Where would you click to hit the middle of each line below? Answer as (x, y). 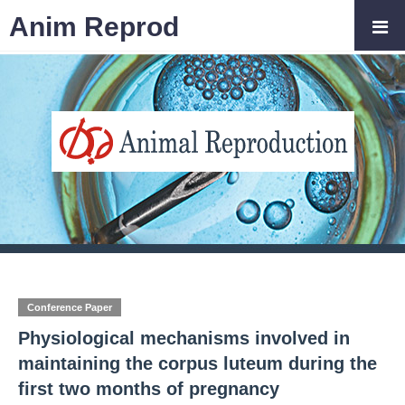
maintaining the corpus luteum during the (198, 363)
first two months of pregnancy (149, 389)
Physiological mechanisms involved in (184, 338)
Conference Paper (70, 307)
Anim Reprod (94, 26)
